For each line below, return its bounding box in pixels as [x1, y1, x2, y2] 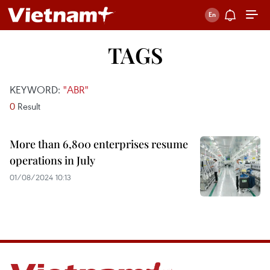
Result [15, 100, 40, 112]
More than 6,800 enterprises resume [10, 137, 188, 151]
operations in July [10, 153, 95, 168]
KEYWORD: [10, 83, 63, 96]
